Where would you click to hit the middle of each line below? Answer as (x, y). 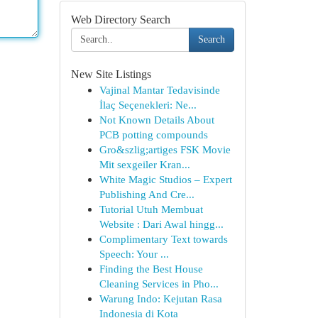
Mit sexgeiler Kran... (144, 164)
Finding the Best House (151, 269)
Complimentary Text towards (163, 239)
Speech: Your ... (134, 254)
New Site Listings (111, 74)
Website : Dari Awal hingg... (161, 224)
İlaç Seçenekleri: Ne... (148, 105)
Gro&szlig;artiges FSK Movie (165, 149)
